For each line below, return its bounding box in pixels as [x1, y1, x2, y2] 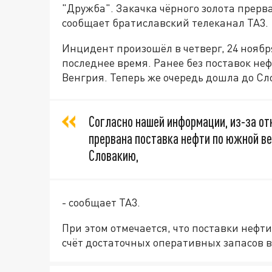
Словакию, [89, 147, 138, 165]
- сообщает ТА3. [62, 195, 140, 209]
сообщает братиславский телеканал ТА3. [62, 16, 268, 30]
